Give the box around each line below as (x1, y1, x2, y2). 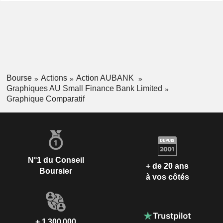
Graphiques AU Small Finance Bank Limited (6, 84, 162, 93)
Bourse (6, 74, 32, 82)
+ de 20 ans (146, 162, 189, 171)
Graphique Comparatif (6, 94, 85, 103)
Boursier (39, 166, 72, 175)
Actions (40, 74, 67, 82)
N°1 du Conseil (27, 155, 84, 164)
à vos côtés (145, 173, 189, 182)
